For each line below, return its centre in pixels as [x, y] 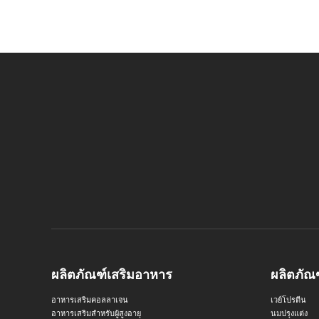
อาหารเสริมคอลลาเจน [90, 299]
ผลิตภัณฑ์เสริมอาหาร [112, 274]
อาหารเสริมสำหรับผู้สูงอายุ [96, 313]
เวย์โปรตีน [288, 299]
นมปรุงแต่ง [289, 313]
